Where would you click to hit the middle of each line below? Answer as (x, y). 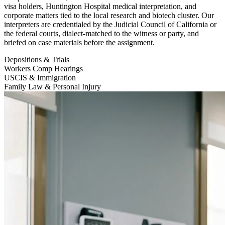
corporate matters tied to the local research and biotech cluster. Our (109, 16)
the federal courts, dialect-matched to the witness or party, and (101, 34)
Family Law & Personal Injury (52, 87)
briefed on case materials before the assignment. (79, 43)
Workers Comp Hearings (43, 69)
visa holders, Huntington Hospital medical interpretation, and (100, 7)
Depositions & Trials (37, 60)
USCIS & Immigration (40, 78)
